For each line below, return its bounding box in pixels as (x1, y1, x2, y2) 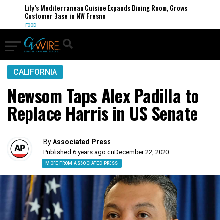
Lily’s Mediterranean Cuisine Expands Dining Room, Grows (20, 2, 183, 13)
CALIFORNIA (13, 67, 57, 77)
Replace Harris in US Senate (7, 100, 198, 126)
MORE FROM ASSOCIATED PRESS (45, 161, 118, 165)
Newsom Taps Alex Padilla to (7, 82, 199, 108)
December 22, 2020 (114, 148, 169, 156)
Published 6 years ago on (43, 148, 115, 156)
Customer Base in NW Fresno (20, 10, 102, 21)
